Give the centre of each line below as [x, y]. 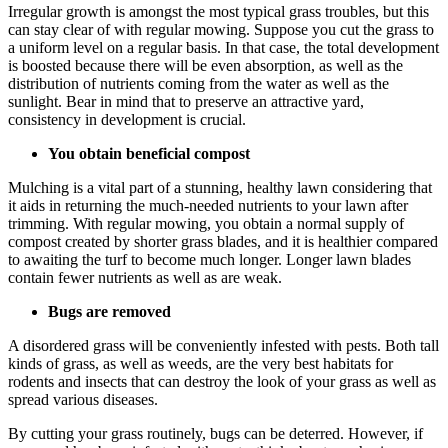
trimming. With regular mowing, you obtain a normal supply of [206, 223]
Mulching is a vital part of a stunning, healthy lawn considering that [220, 187]
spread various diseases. [83, 399]
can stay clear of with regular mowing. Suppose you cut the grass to [221, 29]
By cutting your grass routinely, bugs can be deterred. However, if [215, 433]
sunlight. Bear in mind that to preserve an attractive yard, [186, 101]
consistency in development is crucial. [127, 119]
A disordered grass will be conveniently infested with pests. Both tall [223, 345]
